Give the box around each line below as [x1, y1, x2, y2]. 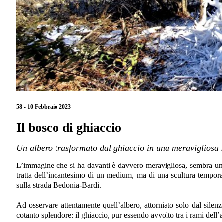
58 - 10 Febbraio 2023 [16, 103, 71, 110]
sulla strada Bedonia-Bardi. [16, 181, 101, 190]
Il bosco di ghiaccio [16, 120, 121, 135]
